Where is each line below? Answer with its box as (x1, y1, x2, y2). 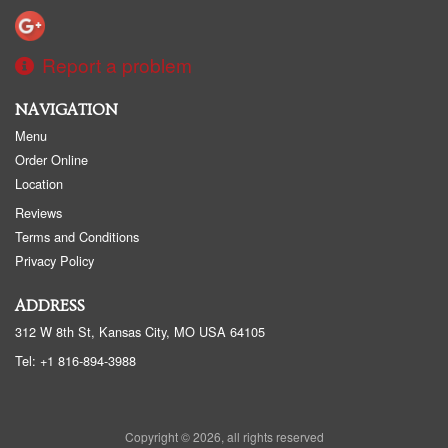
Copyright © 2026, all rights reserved (124, 428, 324, 446)
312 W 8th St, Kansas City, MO (15, 322, 195, 342)
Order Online (15, 150, 88, 170)
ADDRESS (15, 297, 85, 316)
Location (15, 174, 63, 194)
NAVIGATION (15, 101, 118, 120)
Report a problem (42, 51, 192, 79)
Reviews (15, 203, 62, 223)
